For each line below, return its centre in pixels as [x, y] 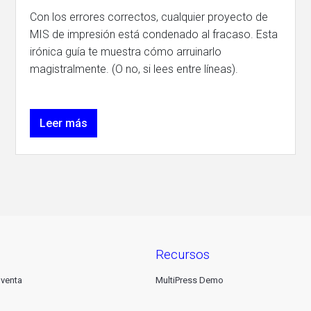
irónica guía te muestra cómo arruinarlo [126, 52]
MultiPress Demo [190, 280]
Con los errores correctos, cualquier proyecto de [149, 17]
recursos [187, 254]
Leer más [64, 123]
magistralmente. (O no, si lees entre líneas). [134, 69]
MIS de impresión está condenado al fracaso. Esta [154, 34]
